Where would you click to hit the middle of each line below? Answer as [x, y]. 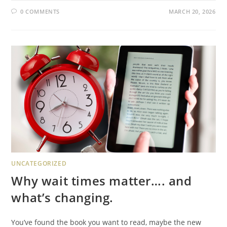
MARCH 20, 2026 [192, 11]
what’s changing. [63, 197]
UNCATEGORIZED [39, 163]
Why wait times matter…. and [102, 180]
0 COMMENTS [40, 11]
